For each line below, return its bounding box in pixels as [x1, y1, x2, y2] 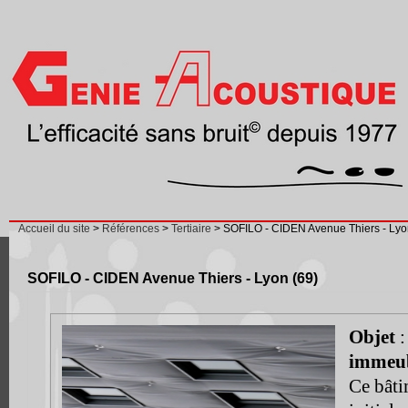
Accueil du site [18, 222, 90, 235]
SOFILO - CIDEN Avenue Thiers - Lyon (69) [27, 269, 318, 286]
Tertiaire [171, 222, 211, 235]
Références [102, 222, 159, 235]
